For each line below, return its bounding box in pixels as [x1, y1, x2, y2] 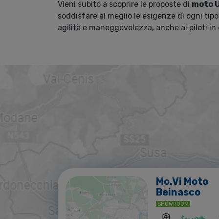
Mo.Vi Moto [155, 175, 208, 188]
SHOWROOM [157, 201, 189, 208]
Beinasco [155, 186, 200, 198]
